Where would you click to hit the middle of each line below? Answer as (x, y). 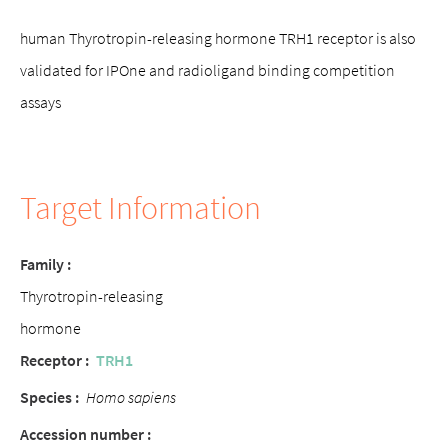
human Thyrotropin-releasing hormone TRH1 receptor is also (218, 38)
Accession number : (85, 434)
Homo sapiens (131, 397)
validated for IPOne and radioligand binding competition (207, 70)
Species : (49, 397)
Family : (45, 264)
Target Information (140, 208)
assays (40, 102)
